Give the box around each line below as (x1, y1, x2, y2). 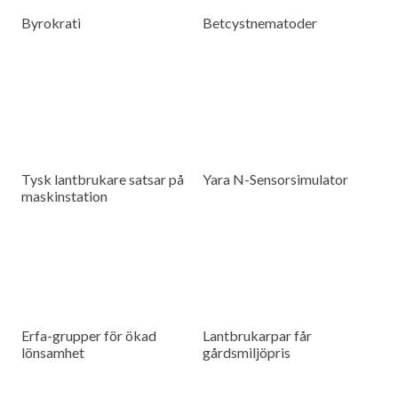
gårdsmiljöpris (203, 344, 291, 362)
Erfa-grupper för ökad (21, 327, 157, 345)
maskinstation (21, 187, 108, 205)
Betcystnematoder (203, 14, 318, 32)
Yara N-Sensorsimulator (203, 171, 349, 188)
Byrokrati (21, 14, 82, 32)
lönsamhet (21, 344, 85, 362)
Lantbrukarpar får (203, 327, 313, 345)
